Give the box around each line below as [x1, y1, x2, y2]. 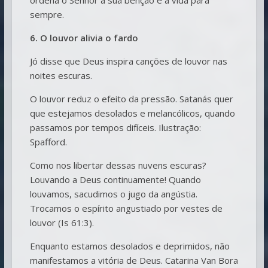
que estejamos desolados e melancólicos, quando [29, 106, 235, 119]
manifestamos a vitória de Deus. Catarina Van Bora [29, 254, 238, 266]
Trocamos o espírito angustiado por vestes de [29, 202, 223, 214]
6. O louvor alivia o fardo [29, 31, 138, 44]
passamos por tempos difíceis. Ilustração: [29, 121, 201, 133]
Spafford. [29, 135, 67, 148]
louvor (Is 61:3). [29, 216, 94, 229]
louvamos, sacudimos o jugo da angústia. [29, 187, 197, 200]
